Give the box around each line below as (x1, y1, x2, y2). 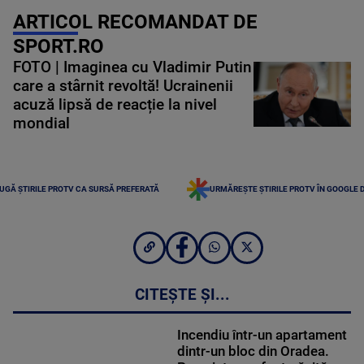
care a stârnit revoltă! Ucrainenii (13, 76, 233, 95)
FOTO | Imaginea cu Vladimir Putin (13, 58, 252, 76)
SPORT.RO (13, 34, 104, 58)
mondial (13, 114, 70, 132)
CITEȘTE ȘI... (134, 286, 230, 305)
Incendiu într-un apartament (176, 327, 347, 344)
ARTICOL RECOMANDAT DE (13, 10, 258, 33)
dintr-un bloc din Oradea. (176, 343, 329, 360)
